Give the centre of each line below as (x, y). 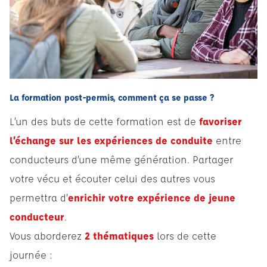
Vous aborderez (46, 235)
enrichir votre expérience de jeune (152, 197)
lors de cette (187, 235)
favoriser (219, 121)
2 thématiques (119, 235)
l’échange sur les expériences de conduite (111, 140)
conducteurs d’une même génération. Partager (121, 159)
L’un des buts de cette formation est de (103, 121)
